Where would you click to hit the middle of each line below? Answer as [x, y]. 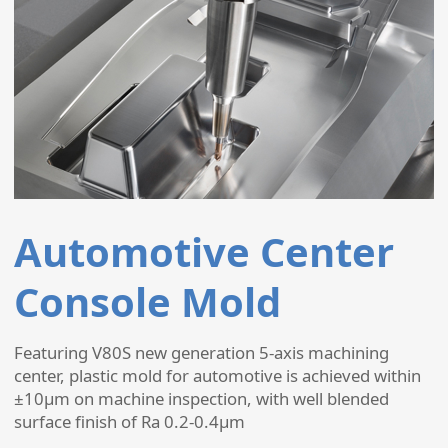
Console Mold [147, 302]
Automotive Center [204, 252]
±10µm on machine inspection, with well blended [201, 399]
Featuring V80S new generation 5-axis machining [201, 353]
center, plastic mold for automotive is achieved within [217, 376]
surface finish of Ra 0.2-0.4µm [129, 422]
